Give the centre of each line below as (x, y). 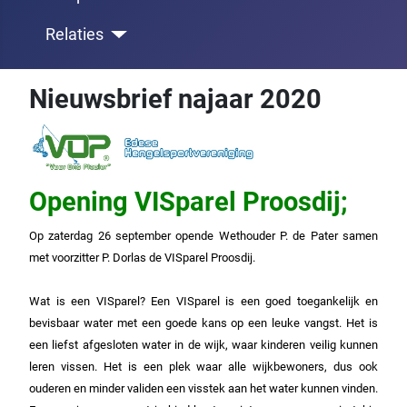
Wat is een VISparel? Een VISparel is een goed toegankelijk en (203, 301)
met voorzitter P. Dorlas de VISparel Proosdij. (142, 257)
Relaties (74, 34)
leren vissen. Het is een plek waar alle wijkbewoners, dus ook (203, 366)
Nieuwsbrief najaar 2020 (175, 99)
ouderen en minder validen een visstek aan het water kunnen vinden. (203, 388)
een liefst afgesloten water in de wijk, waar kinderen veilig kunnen (203, 344)
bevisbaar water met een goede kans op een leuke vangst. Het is (203, 323)
